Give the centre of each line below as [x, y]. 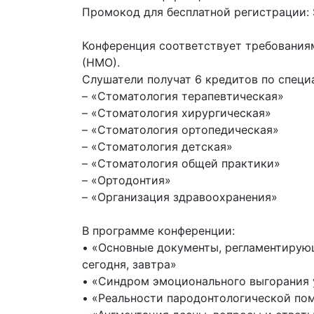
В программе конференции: [158, 231]
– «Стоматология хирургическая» [177, 113]
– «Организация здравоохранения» [180, 197]
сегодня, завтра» [129, 264]
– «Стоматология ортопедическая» [180, 130]
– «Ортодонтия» [127, 180]
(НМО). [101, 62]
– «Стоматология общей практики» [181, 163]
